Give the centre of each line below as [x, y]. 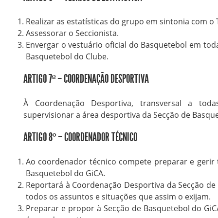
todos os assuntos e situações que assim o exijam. [118, 196]
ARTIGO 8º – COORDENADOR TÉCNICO [80, 137]
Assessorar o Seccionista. [72, 33]
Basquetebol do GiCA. [65, 173]
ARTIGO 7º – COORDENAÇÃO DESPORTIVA [86, 79]
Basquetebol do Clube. [67, 57]
